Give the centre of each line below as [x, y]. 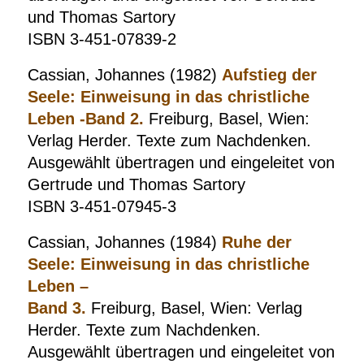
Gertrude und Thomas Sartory [136, 184]
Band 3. [56, 308]
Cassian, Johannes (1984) [124, 242]
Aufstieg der [269, 75]
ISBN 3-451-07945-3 [102, 206]
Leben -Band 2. [85, 119]
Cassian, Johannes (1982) [124, 75]
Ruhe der [256, 242]
